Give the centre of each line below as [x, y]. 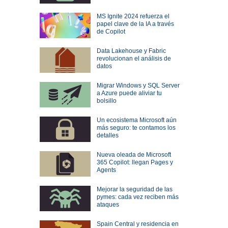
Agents [106, 170]
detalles [107, 136]
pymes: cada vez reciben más [137, 197]
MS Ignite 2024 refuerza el [133, 17]
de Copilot [111, 32]
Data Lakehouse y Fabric [131, 51]
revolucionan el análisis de [134, 59]
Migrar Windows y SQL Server [138, 86]
